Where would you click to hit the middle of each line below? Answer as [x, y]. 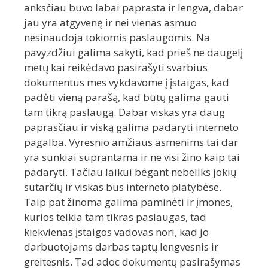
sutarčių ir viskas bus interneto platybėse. [123, 187]
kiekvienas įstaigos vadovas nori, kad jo [116, 232]
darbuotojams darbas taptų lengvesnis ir [121, 247]
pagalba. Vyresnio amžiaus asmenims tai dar [131, 142]
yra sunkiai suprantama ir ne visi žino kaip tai [132, 157]
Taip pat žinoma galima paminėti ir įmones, [128, 202]
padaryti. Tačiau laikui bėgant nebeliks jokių [130, 172]
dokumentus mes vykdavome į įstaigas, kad [127, 83]
